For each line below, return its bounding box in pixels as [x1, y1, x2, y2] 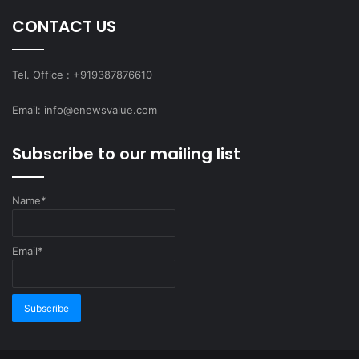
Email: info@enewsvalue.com [12, 103, 157, 116]
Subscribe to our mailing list [12, 142, 240, 165]
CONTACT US [12, 14, 116, 38]
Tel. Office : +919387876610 [12, 67, 152, 81]
